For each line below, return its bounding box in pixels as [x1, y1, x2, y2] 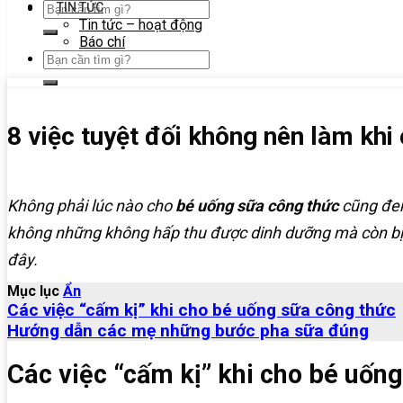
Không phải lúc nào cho [7, 196, 175, 216]
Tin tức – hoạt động [79, 16, 202, 33]
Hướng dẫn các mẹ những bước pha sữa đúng [7, 320, 369, 342]
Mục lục [7, 282, 59, 300]
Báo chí [79, 33, 125, 50]
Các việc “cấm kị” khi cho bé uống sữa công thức [7, 300, 396, 321]
